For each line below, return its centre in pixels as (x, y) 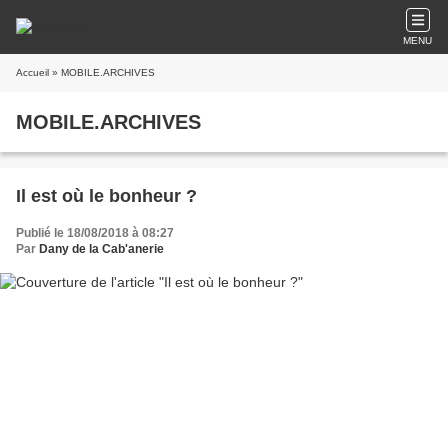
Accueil (32, 72)
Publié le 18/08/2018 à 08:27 (95, 233)
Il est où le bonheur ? (106, 196)
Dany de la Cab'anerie (101, 249)
